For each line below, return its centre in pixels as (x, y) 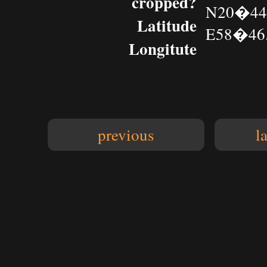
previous (126, 135)
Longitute (163, 49)
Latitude (167, 25)
